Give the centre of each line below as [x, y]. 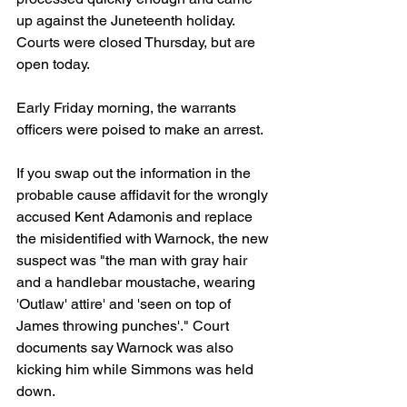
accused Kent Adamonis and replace [136, 216]
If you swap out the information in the [135, 173]
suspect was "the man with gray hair [134, 260]
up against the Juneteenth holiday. [127, 20]
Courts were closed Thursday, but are [138, 42]
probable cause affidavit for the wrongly [144, 194]
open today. [53, 64]
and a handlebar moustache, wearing [138, 282]
